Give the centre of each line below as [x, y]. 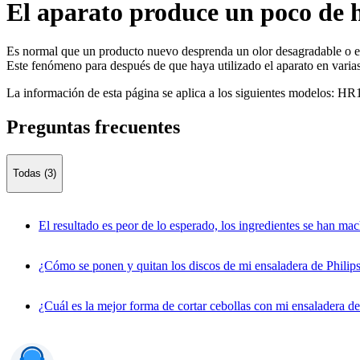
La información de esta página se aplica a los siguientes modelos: [170, 93]
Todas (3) [35, 174]
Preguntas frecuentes [93, 127]
